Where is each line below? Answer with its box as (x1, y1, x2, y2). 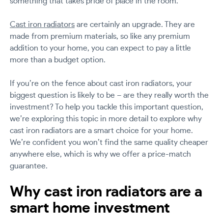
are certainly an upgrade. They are (75, 20, 195, 28)
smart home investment (10, 200, 170, 216)
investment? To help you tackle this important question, (10, 103, 203, 111)
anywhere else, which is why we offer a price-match (10, 150, 191, 158)
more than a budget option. (10, 55, 106, 64)
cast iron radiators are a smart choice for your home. (10, 126, 193, 135)
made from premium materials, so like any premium (10, 32, 190, 40)
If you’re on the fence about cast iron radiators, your (10, 79, 192, 87)
